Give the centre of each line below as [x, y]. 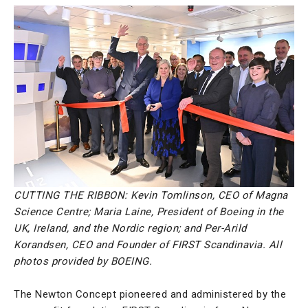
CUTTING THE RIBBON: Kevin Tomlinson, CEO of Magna [151, 195]
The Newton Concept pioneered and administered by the [150, 294]
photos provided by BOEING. [83, 261]
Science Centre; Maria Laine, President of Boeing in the [149, 211]
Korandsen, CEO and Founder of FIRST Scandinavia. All [148, 244]
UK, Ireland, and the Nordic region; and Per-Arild [130, 228]
